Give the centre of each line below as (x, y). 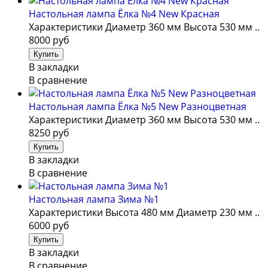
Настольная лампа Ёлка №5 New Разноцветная (138, 106)
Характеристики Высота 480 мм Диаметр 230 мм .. (144, 212)
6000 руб (49, 225)
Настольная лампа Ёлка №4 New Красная (124, 13)
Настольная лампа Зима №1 (94, 199)
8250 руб (49, 133)
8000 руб (49, 40)
